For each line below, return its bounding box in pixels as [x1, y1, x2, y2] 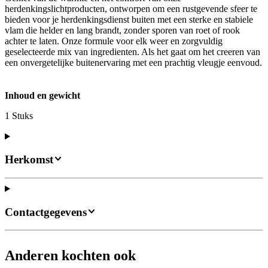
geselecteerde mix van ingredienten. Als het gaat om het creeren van [5, 47, 260, 57]
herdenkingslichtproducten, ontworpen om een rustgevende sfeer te [5, 4, 257, 14]
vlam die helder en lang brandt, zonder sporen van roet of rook [5, 25, 240, 36]
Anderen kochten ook [5, 248, 136, 264]
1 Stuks [5, 111, 33, 121]
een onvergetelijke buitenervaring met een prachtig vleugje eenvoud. [5, 57, 262, 68]
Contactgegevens [5, 205, 87, 218]
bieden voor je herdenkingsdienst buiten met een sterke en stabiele [5, 14, 253, 25]
